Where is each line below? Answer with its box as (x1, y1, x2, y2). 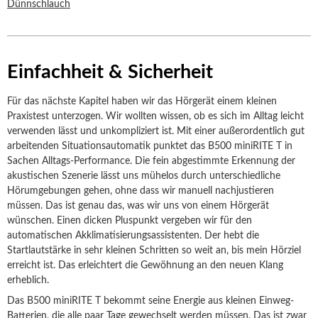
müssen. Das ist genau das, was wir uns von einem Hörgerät (7, 201, 269, 211)
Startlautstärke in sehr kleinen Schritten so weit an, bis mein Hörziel (7, 246, 301, 256)
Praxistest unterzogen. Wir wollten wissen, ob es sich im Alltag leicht (7, 111, 304, 121)
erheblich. (7, 275, 49, 285)
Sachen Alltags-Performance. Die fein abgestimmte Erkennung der (7, 156, 295, 166)
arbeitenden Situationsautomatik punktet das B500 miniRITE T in (7, 141, 292, 151)
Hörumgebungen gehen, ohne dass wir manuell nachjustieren (7, 186, 274, 196)
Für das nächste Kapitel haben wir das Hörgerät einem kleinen (7, 97, 277, 106)
